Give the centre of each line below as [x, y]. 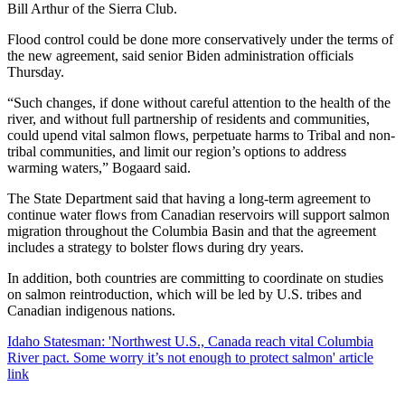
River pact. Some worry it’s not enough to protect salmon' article [190, 357]
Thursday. [36, 71]
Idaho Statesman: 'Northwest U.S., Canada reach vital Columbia [190, 341]
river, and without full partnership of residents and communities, [188, 118]
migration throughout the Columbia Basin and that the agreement [192, 231]
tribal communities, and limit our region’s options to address [177, 151]
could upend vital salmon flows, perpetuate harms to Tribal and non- [201, 135]
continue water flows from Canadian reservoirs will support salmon [198, 214]
